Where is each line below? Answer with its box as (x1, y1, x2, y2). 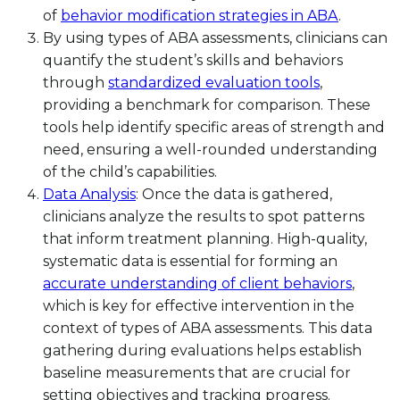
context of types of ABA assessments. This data (43, 320, 372, 337)
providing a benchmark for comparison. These (43, 96, 371, 114)
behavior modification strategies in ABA (61, 7, 338, 25)
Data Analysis (43, 186, 136, 204)
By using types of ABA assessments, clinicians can (43, 29, 387, 47)
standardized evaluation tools (108, 74, 320, 92)
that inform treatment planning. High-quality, (43, 230, 367, 248)
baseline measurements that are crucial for (43, 364, 351, 382)
